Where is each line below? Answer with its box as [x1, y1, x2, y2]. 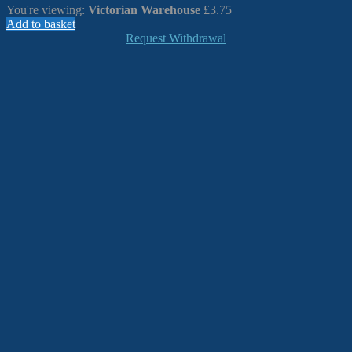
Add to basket [6, 16, 75, 31]
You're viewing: [6, 2, 88, 16]
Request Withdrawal [126, 31, 226, 45]
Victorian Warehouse [88, 2, 200, 16]
